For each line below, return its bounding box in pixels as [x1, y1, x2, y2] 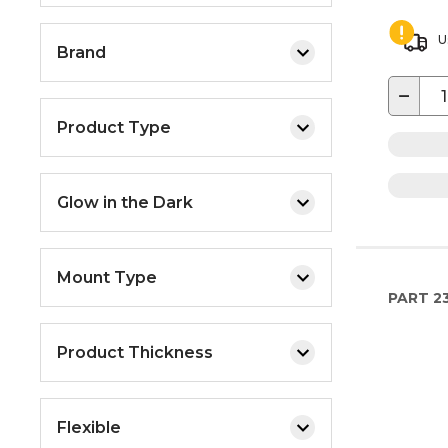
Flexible [57, 417, 121, 437]
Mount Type [57, 267, 157, 287]
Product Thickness [57, 342, 213, 362]
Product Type [57, 117, 171, 137]
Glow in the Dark [57, 192, 193, 212]
